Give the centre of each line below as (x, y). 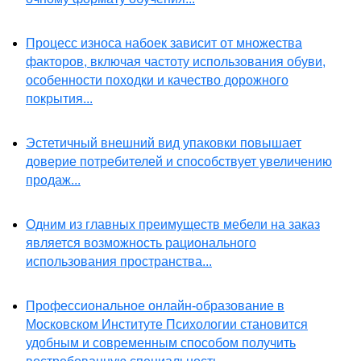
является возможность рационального (141, 243)
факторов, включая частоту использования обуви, (176, 62)
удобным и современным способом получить (161, 343)
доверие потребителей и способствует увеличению (179, 162)
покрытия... (59, 99)
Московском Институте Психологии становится (167, 325)
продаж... (53, 180)
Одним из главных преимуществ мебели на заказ (173, 225)
